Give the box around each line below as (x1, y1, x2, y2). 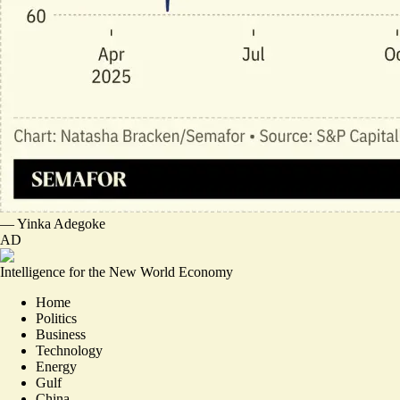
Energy (36, 359, 77, 374)
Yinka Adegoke (17, 216, 105, 231)
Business (36, 327, 86, 342)
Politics (36, 311, 77, 326)
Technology (36, 343, 103, 358)
